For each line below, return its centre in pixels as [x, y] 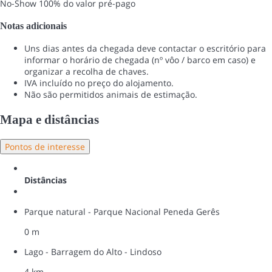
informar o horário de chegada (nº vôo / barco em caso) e [140, 60]
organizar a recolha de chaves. [87, 72]
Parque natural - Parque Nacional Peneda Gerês [122, 212]
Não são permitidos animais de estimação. [111, 95]
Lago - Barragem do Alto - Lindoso [93, 252]
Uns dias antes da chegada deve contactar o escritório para [145, 49]
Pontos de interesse [45, 147]
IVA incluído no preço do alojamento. [99, 83]
